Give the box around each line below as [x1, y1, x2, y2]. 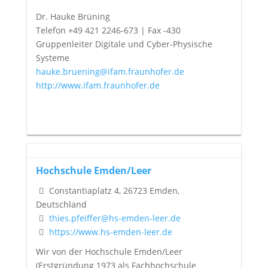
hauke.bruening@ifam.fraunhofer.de [35, 65, 184, 77]
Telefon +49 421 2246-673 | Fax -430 [35, 24, 181, 36]
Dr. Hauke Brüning [35, 10, 110, 22]
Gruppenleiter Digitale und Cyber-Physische [35, 38, 212, 50]
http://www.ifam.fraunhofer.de [35, 79, 160, 91]
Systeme [35, 51, 69, 63]
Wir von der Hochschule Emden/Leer [35, 245, 182, 257]
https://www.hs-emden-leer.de [48, 226, 172, 238]
